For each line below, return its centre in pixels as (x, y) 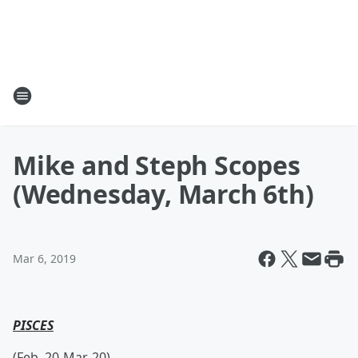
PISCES (33, 325)
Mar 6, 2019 (44, 259)
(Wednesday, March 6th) (163, 194)
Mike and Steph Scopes (157, 165)
